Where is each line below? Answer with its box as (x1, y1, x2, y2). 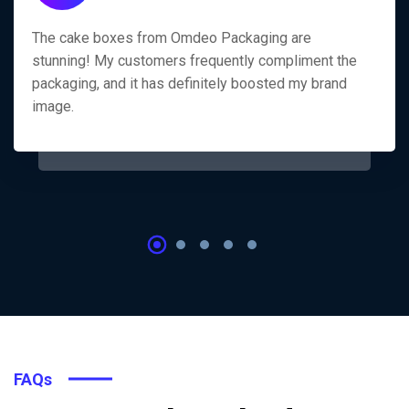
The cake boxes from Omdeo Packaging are (32, 28, 311, 47)
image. (32, 97, 74, 115)
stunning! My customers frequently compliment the (32, 51, 357, 69)
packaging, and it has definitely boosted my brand (32, 74, 347, 92)
